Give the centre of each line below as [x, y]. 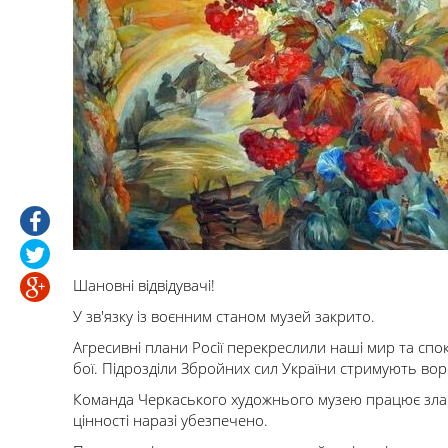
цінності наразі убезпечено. [170, 420]
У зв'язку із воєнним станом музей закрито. [224, 316]
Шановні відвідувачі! [144, 285]
